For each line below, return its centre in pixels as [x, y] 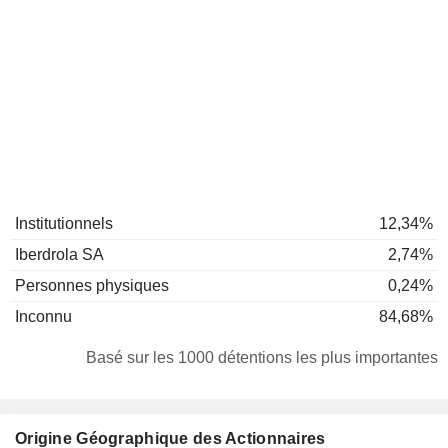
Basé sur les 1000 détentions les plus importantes [262, 357]
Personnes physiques [92, 285]
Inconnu [43, 316]
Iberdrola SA [59, 254]
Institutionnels [64, 223]
